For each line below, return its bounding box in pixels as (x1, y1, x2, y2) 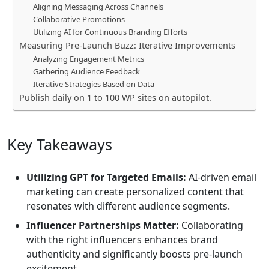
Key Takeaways (7, 134, 112, 155)
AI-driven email (186, 171, 256, 184)
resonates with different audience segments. (26, 199, 230, 213)
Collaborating (179, 219, 243, 232)
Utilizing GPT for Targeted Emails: (26, 171, 186, 184)
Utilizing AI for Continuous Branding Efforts (32, 26, 187, 38)
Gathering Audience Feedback (32, 66, 140, 77)
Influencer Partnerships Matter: (26, 219, 179, 232)
